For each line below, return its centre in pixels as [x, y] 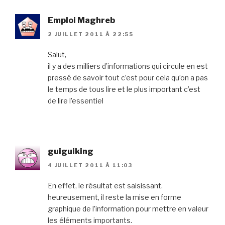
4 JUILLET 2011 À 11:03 [90, 165]
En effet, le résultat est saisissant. [105, 186]
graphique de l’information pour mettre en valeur [128, 209]
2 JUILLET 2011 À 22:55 [91, 34]
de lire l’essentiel [76, 100]
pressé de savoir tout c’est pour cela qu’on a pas [128, 77]
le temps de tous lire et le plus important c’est [124, 89]
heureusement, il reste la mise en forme [115, 197]
